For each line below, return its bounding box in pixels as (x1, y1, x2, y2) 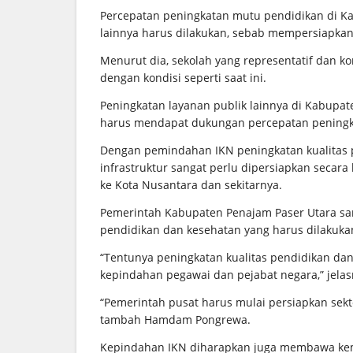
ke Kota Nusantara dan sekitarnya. (100, 176, 282, 192)
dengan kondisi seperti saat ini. (100, 69, 266, 85)
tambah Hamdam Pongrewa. (100, 311, 251, 327)
